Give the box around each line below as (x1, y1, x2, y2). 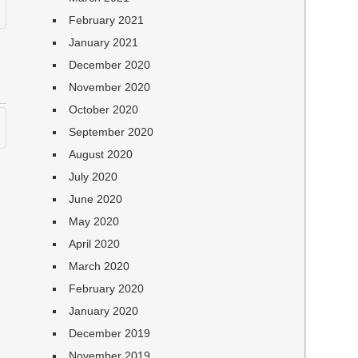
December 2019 (69, 327, 151, 340)
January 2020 (69, 304, 139, 317)
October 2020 (69, 103, 139, 116)
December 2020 (69, 58, 151, 71)
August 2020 (69, 148, 133, 161)
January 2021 (69, 36, 139, 49)
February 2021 (69, 14, 145, 26)
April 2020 (69, 237, 121, 250)
